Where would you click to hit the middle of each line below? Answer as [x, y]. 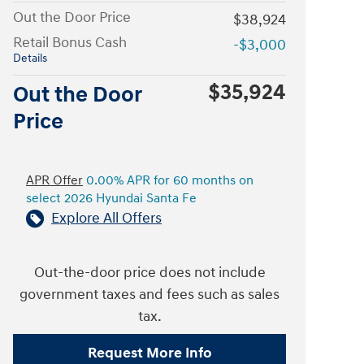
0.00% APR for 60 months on [168, 181]
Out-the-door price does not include [149, 273]
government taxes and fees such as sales [149, 295]
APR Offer [54, 181]
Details [30, 58]
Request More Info [149, 353]
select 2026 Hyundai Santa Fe [111, 199]
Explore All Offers [106, 218]
